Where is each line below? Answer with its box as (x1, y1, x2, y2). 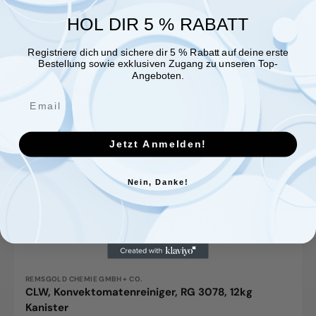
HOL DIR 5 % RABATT (67, 13, 249, 34)
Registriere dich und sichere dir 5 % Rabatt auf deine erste (28, 47, 288, 58)
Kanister (25, 300, 68, 315)
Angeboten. (132, 69, 184, 80)
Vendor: (25, 274, 67, 290)
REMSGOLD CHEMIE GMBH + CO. (25, 274, 143, 284)
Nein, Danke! (127, 177, 189, 187)
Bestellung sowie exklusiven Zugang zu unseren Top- (38, 58, 278, 69)
